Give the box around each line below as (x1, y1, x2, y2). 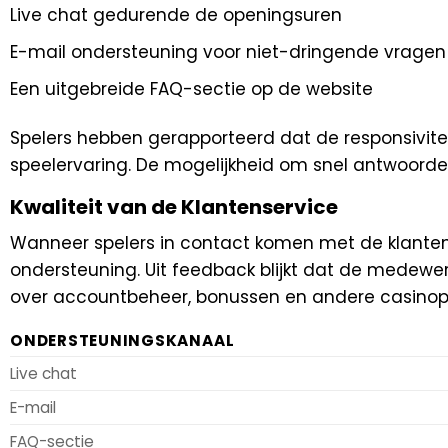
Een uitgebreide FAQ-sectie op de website (10, 76, 373, 101)
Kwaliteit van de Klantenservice (10, 193, 338, 222)
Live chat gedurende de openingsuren (10, 2, 342, 27)
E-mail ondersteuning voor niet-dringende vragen (10, 39, 446, 64)
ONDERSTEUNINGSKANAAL (10, 330, 235, 352)
